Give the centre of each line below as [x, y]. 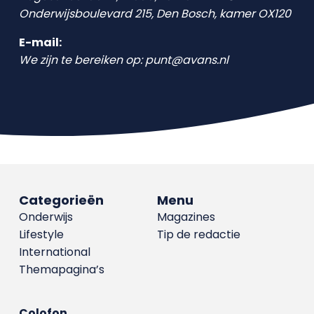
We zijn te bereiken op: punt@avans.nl [123, 60]
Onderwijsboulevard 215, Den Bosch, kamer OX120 [155, 14]
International [54, 252]
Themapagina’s [61, 269]
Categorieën [61, 200]
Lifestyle [41, 234]
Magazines [186, 217]
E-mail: [40, 42]
